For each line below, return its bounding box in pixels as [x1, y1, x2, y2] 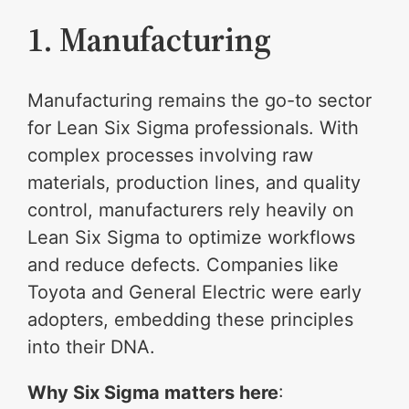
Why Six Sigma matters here [27, 382, 279, 404]
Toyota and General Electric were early [27, 281, 362, 304]
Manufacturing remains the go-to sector [27, 89, 372, 112]
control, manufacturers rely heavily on [27, 199, 355, 222]
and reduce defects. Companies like [27, 254, 340, 277]
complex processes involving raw [27, 144, 314, 167]
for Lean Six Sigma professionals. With [27, 117, 360, 140]
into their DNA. [27, 336, 156, 359]
